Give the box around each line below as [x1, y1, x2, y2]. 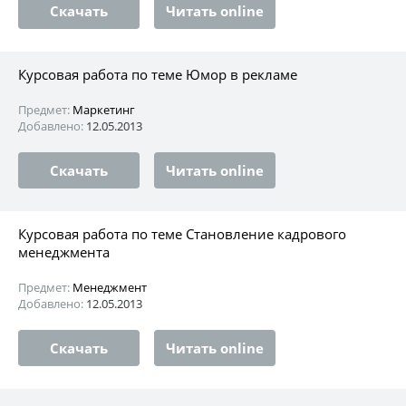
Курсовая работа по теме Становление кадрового [18, 224, 346, 243]
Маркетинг [72, 101, 135, 118]
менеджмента [18, 242, 110, 261]
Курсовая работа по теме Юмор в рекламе [18, 64, 297, 83]
